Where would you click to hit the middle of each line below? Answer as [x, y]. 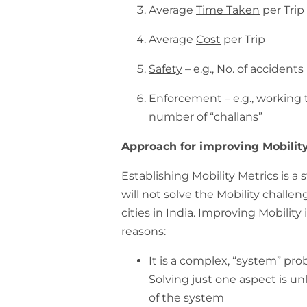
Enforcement [186, 99]
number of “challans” [206, 117]
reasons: [144, 232]
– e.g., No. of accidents [243, 69]
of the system [187, 298]
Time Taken [228, 10]
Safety [166, 69]
